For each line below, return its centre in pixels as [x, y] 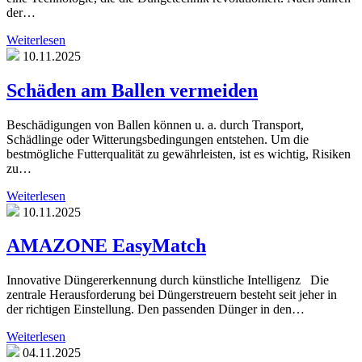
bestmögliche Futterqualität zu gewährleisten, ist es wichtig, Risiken [179, 154]
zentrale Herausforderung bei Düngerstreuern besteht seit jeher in [172, 295]
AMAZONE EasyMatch [106, 246]
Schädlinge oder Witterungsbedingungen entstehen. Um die [158, 139]
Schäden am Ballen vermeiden [132, 90]
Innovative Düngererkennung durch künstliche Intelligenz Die [168, 280]
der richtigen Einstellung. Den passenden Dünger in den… [156, 309]
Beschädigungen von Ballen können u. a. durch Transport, [155, 124]
